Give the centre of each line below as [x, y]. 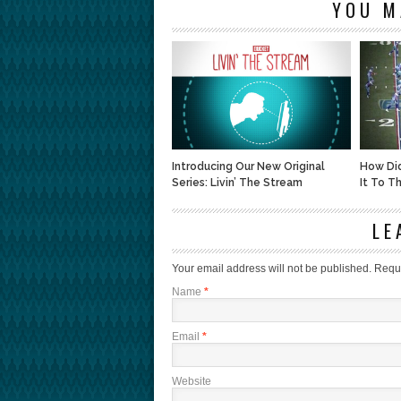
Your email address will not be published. [272, 269]
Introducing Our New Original [248, 166]
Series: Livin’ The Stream [237, 183]
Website [192, 381]
